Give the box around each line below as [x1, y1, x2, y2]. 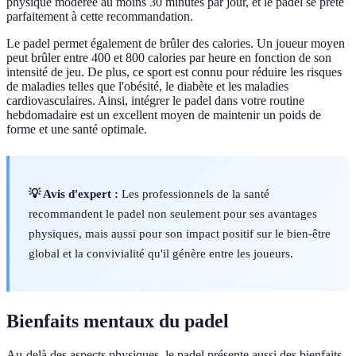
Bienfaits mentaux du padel [6, 310, 229, 331]
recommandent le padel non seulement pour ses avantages [29, 207, 317, 221]
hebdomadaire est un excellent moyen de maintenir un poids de [6, 108, 321, 122]
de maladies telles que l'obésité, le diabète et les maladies [6, 79, 288, 94]
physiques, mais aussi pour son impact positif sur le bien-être [29, 226, 331, 241]
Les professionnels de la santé [118, 187, 269, 201]
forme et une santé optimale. [6, 122, 147, 137]
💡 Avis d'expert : [29, 187, 118, 201]
